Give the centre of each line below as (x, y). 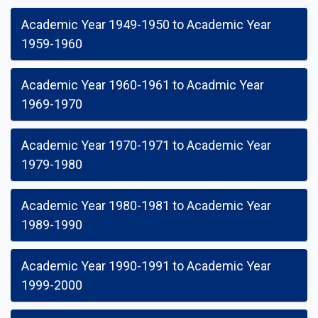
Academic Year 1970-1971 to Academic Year (146, 145)
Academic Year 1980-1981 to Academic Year (146, 205)
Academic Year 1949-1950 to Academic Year (146, 24)
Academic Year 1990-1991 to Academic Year (146, 266)
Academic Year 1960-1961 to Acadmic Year (143, 85)
